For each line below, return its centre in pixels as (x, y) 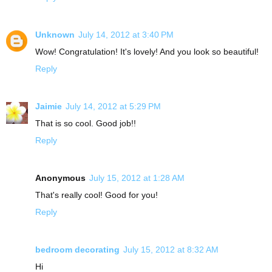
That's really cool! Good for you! (97, 195)
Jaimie (49, 106)
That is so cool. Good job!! (86, 123)
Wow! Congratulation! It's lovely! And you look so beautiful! (147, 51)
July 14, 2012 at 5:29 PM (113, 106)
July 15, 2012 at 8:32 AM (171, 249)
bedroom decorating (77, 249)
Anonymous (60, 178)
